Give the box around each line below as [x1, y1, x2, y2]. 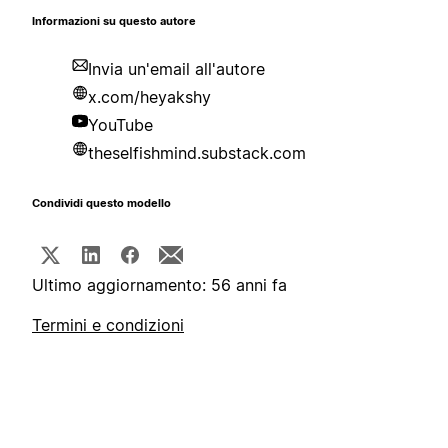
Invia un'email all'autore [88, 59, 265, 80]
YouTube [88, 115, 153, 136]
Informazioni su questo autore [32, 15, 196, 29]
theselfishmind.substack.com [88, 143, 306, 164]
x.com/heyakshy [88, 87, 211, 108]
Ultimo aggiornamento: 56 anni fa [32, 275, 287, 296]
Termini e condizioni [32, 315, 184, 336]
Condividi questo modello [32, 197, 171, 211]
